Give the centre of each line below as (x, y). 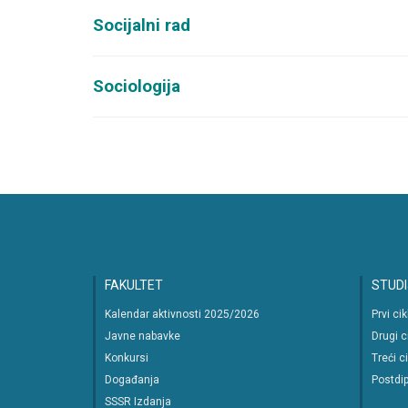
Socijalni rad (142, 25)
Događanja (132, 380)
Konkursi (127, 358)
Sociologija (137, 87)
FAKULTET (134, 285)
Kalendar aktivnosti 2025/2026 (182, 314)
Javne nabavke (143, 336)
